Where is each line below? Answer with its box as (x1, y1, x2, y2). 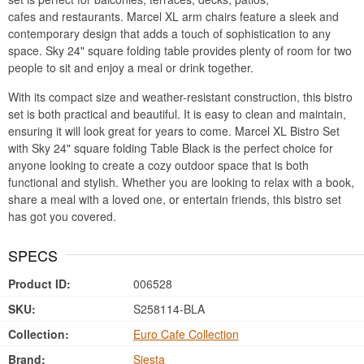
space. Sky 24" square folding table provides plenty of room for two (8, 42, 352, 58)
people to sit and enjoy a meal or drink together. (8, 59, 253, 76)
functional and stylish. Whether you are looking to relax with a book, (8, 174, 354, 190)
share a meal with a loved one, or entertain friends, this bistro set (8, 191, 341, 207)
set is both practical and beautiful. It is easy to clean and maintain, (8, 106, 346, 122)
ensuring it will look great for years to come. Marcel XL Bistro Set (8, 123, 340, 139)
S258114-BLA (129, 301, 205, 317)
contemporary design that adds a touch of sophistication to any (8, 25, 331, 41)
